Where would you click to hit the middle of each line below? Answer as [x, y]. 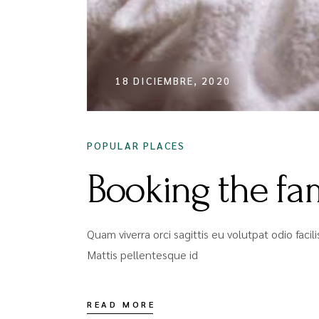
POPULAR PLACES [136, 145]
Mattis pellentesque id [142, 255]
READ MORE [121, 304]
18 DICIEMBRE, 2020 [173, 80]
